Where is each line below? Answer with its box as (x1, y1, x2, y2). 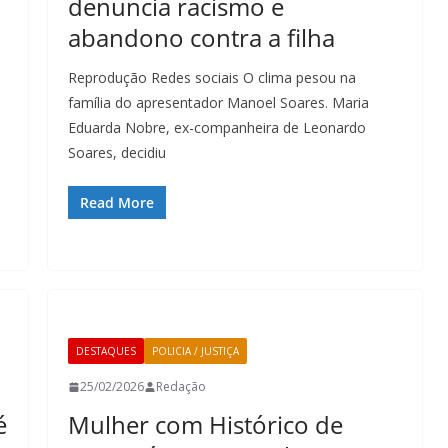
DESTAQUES (76, 344, 136, 358)
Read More (80, 193, 154, 212)
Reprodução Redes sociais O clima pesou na (68, 68, 356, 87)
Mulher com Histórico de (68, 408, 343, 441)
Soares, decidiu (68, 143, 166, 162)
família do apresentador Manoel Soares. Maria (68, 93, 369, 112)
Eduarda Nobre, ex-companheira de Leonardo (68, 118, 366, 137)
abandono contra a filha (68, 21, 335, 54)
